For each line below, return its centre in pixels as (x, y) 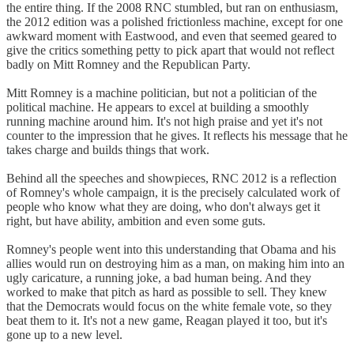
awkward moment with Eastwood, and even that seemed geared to (171, 36)
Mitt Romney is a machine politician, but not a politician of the (162, 92)
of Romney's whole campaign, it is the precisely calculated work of (173, 192)
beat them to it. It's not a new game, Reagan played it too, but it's (167, 320)
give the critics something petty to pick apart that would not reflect (170, 50)
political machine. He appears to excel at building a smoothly (158, 107)
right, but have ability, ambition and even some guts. (136, 220)
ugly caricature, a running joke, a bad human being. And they (159, 277)
